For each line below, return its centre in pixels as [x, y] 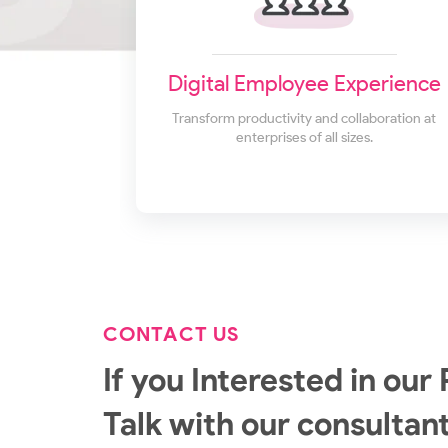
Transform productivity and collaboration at [304, 119]
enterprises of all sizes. [304, 138]
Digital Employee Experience [304, 84]
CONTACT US [171, 333]
